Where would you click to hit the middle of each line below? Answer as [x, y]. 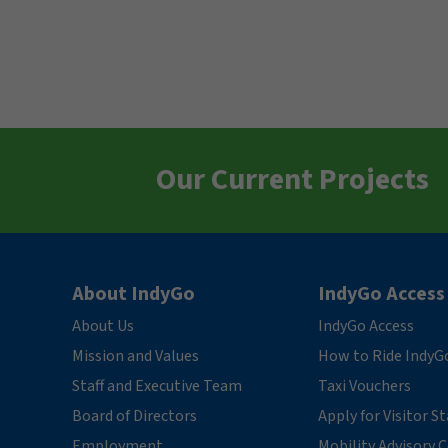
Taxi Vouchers [365, 385]
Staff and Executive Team [157, 385]
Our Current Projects [292, 180]
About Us [103, 325]
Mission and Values [135, 355]
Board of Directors [134, 415]
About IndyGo [133, 293]
